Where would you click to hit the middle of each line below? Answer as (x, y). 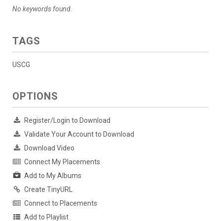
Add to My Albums (53, 175)
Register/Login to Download (67, 120)
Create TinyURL (48, 189)
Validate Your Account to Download (79, 134)
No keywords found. (42, 9)
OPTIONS (35, 96)
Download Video (49, 148)
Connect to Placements (61, 203)
